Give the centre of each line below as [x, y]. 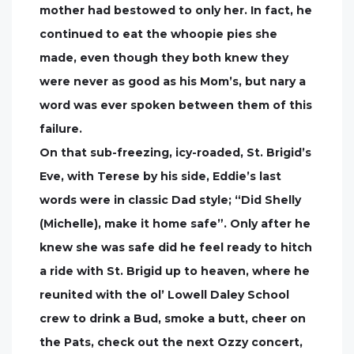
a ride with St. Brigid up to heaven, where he [175, 271]
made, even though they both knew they [164, 57]
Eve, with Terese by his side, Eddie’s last [160, 176]
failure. [61, 128]
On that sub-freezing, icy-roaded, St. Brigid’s [175, 152]
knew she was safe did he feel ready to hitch [176, 247]
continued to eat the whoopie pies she [158, 34]
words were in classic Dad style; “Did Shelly [170, 200]
